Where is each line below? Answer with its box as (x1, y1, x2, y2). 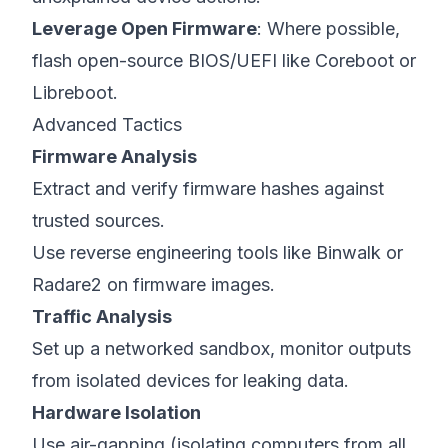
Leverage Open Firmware (32, 18, 257, 39)
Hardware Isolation (32, 402, 201, 423)
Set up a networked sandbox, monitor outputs (32, 338, 411, 359)
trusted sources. (32, 210, 165, 231)
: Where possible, (257, 18, 400, 39)
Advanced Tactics (32, 114, 182, 135)
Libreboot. (32, 82, 118, 103)
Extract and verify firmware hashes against (32, 178, 384, 199)
